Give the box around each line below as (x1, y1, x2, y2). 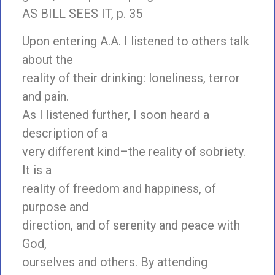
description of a (22, 125, 107, 141)
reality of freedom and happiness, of (22, 180, 216, 196)
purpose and (22, 199, 88, 214)
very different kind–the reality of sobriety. (22, 144, 246, 159)
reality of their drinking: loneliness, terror (22, 70, 240, 85)
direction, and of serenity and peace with (22, 217, 240, 233)
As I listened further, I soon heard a (22, 107, 209, 122)
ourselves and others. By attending (22, 254, 207, 269)
